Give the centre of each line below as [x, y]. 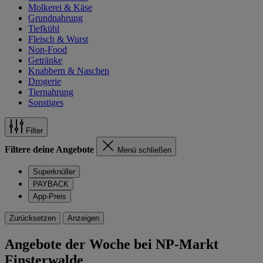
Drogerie [45, 81]
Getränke [45, 60]
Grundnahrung [55, 18]
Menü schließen [144, 150]
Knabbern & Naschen [69, 70]
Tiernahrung [51, 92]
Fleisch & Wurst [58, 39]
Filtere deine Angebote [49, 149]
